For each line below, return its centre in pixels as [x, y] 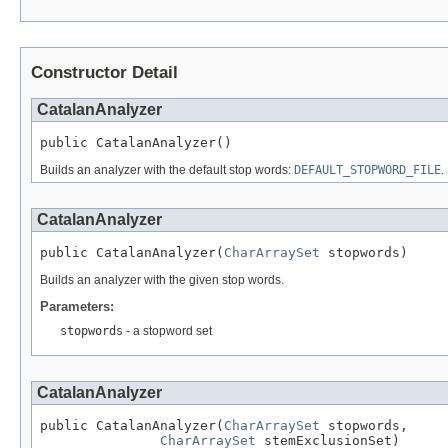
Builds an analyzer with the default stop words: [167, 169]
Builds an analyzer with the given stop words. [162, 279]
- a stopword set [167, 330]
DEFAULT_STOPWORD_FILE [367, 169]
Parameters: [77, 306]
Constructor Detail [104, 73]
